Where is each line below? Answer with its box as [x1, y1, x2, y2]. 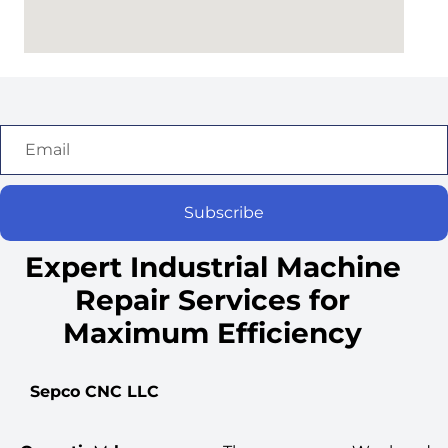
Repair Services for [75, 283, 351, 317]
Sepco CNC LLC [30, 382, 159, 401]
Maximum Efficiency [63, 316, 363, 350]
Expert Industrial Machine [24, 250, 401, 284]
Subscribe [184, 203, 264, 222]
